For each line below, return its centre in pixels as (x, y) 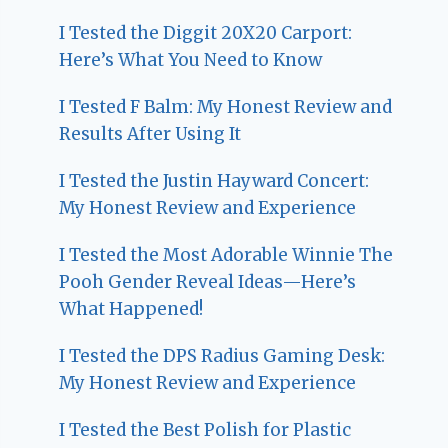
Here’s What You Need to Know (191, 59)
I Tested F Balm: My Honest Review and (226, 106)
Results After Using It (150, 133)
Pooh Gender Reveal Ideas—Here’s (208, 281)
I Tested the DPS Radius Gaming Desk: (222, 355)
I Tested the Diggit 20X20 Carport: (206, 32)
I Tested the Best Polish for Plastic (205, 429)
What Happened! (131, 308)
